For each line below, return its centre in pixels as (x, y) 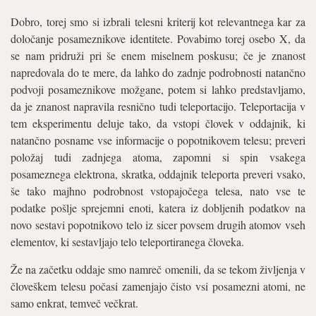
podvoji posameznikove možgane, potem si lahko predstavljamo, (158, 89)
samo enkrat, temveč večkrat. (74, 303)
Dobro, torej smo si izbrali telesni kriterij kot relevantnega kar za (158, 22)
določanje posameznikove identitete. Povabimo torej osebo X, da (158, 38)
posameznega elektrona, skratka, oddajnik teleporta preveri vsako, (158, 174)
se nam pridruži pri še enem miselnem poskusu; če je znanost (158, 55)
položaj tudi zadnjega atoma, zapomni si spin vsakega (158, 157)
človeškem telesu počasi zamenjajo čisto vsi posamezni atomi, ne (158, 286)
